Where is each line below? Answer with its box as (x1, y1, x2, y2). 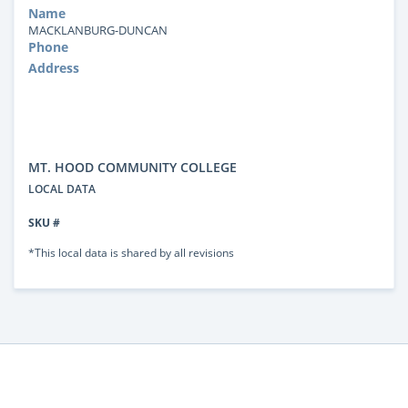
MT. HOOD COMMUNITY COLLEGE (28, 158, 237, 176)
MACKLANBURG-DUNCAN (28, 21, 168, 38)
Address (28, 58, 79, 76)
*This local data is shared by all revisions (28, 244, 234, 260)
